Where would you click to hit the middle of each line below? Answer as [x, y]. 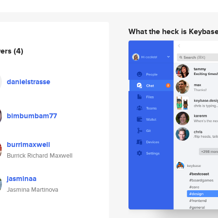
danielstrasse [28, 82]
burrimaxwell [28, 145]
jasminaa [22, 179]
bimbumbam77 [32, 116]
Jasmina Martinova [33, 190]
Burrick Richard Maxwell [40, 155]
